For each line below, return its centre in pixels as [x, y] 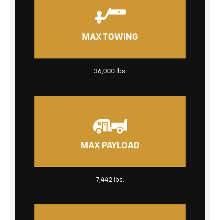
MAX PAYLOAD [110, 146]
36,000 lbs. [110, 71]
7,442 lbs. [110, 180]
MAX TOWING [110, 38]
